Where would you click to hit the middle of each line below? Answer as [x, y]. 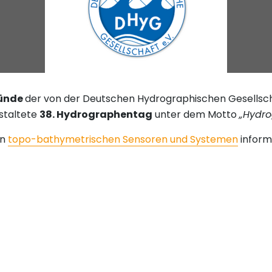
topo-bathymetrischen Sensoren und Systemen [123, 140]
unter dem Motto [196, 115]
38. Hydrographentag [96, 115]
